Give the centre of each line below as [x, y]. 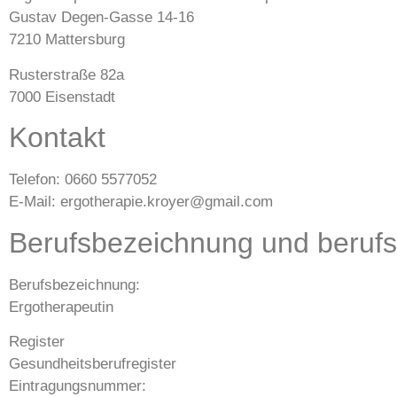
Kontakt [57, 138]
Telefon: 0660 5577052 [83, 180]
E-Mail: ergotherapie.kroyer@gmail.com [141, 202]
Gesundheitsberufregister [93, 363]
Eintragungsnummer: [78, 385]
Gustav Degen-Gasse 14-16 [101, 18]
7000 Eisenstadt [62, 97]
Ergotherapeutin [61, 307]
